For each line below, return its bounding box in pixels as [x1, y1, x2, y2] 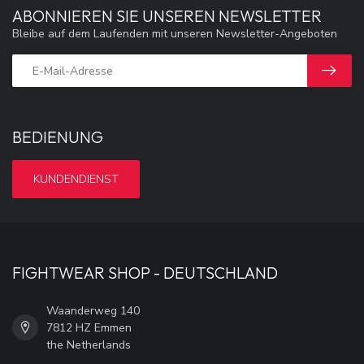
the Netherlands [46, 336, 131, 353]
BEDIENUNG [12, 127, 103, 148]
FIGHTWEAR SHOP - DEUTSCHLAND [12, 262, 278, 283]
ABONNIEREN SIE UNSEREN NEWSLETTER [12, 6, 322, 27]
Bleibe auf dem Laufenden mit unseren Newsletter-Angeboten [12, 26, 337, 42]
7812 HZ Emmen [46, 319, 132, 336]
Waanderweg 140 [46, 302, 140, 318]
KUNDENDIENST [33, 171, 119, 187]
